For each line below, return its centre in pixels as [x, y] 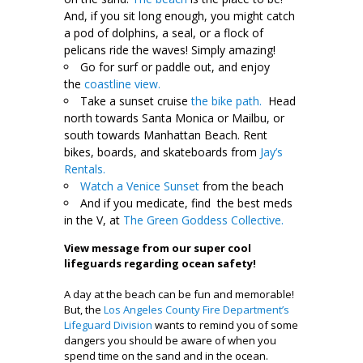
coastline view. [122, 83]
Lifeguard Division [108, 325]
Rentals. [85, 169]
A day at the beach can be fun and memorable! [179, 294]
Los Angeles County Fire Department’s [196, 309]
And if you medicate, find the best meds [186, 203]
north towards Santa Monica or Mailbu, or [174, 117]
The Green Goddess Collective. [203, 220]
